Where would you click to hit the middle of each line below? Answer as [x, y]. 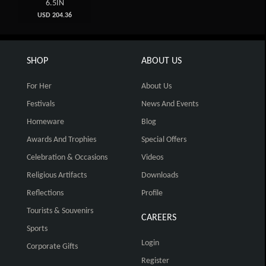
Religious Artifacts [57, 176]
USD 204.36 [55, 16]
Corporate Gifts [52, 247]
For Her [39, 87]
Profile [152, 194]
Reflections [45, 194]
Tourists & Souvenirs [60, 211]
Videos [152, 158]
